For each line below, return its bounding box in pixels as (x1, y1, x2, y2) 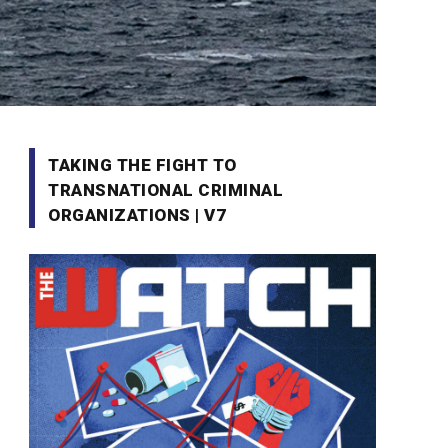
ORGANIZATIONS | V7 (48, 205, 227, 225)
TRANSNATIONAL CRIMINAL (48, 180, 284, 200)
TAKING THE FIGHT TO (48, 155, 237, 175)
